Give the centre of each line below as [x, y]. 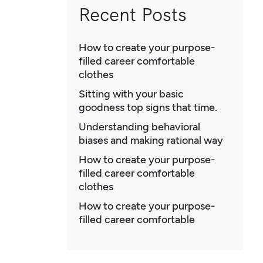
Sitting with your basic [131, 94]
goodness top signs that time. [148, 108]
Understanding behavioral [139, 127]
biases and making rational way [151, 141]
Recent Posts [133, 15]
